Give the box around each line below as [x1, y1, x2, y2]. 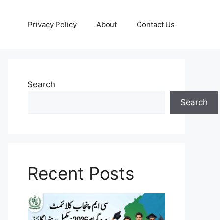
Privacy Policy [28, 20, 77, 29]
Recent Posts [27, 163, 134, 184]
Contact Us [137, 20, 175, 29]
